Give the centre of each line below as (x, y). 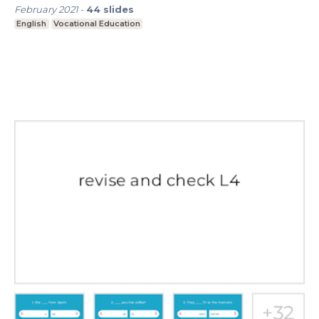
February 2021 (46, 10)
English (32, 24)
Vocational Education (96, 24)
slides (119, 10)
